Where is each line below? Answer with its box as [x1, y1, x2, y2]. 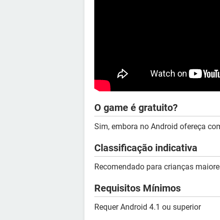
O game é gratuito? [94, 101, 178, 113]
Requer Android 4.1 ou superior [94, 202, 201, 212]
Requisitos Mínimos [94, 182, 181, 194]
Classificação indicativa [94, 141, 197, 154]
